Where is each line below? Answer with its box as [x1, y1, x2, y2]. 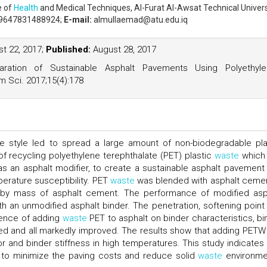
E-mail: [64, 15, 94, 24]
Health [14, 3, 38, 13]
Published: [46, 44, 91, 55]
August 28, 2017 [91, 44, 156, 55]
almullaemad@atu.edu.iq [94, 15, 188, 24]
